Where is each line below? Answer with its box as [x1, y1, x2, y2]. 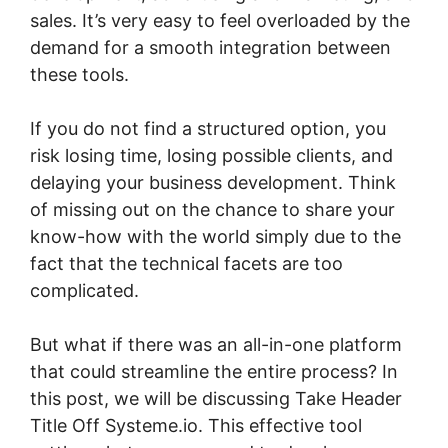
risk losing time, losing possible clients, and [30, 145, 393, 166]
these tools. [30, 64, 129, 85]
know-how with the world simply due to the [30, 226, 401, 247]
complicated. [30, 280, 139, 301]
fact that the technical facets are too [30, 253, 343, 274]
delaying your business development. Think [30, 172, 396, 193]
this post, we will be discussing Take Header [30, 388, 402, 409]
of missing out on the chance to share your [30, 199, 395, 220]
